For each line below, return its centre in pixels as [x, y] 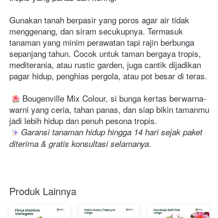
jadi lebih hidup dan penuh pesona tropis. [83, 121]
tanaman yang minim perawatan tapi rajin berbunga [102, 42]
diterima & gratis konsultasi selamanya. [80, 144]
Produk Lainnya [43, 191]
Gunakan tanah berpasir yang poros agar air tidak [99, 20]
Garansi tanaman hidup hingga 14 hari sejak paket [112, 132]
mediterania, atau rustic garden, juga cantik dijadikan [105, 65]
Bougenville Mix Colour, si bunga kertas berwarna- [113, 98]
